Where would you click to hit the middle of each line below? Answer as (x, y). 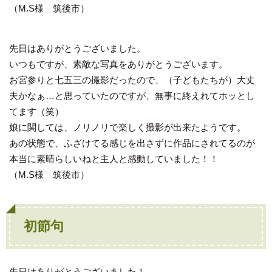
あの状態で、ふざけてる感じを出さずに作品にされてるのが (132, 143)
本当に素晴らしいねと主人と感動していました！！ (114, 158)
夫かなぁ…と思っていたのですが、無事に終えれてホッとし (132, 95)
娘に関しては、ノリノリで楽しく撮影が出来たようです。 (127, 127)
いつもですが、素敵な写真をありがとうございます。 (118, 64)
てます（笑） (36, 111)
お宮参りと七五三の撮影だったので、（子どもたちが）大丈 (132, 80)
